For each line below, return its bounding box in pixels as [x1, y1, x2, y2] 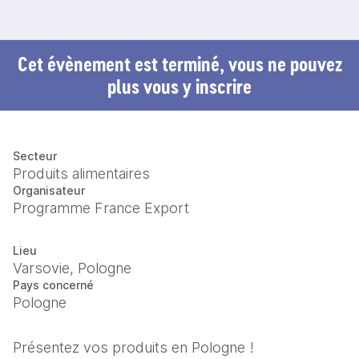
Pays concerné [13, 278, 94, 292]
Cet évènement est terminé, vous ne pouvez [17, 50, 342, 77]
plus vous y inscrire [107, 73, 252, 99]
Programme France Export [13, 200, 189, 216]
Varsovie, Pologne [13, 260, 131, 276]
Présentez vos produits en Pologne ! [13, 339, 258, 356]
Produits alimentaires [13, 165, 150, 182]
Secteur [13, 149, 57, 163]
